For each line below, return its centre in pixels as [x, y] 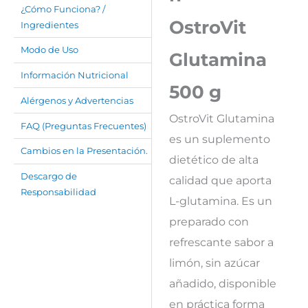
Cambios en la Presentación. [85, 151]
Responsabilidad [59, 192]
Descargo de [49, 177]
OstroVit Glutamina [221, 118]
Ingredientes [50, 25]
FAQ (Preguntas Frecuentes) [84, 126]
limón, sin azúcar [214, 262]
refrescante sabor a [221, 242]
